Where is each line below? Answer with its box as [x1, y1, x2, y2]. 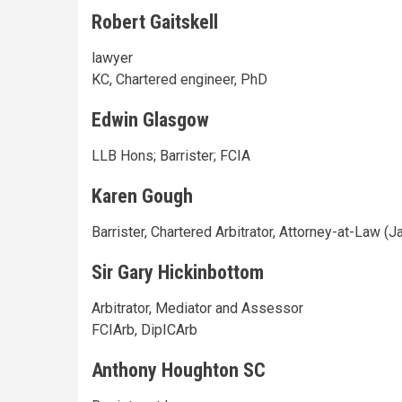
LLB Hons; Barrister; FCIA [92, 146, 250, 164]
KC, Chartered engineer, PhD [92, 70, 267, 88]
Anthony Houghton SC [92, 358, 266, 381]
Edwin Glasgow [92, 108, 209, 131]
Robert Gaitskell [92, 10, 218, 33]
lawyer [92, 48, 133, 66]
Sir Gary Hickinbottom [92, 260, 264, 284]
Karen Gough [92, 184, 193, 207]
